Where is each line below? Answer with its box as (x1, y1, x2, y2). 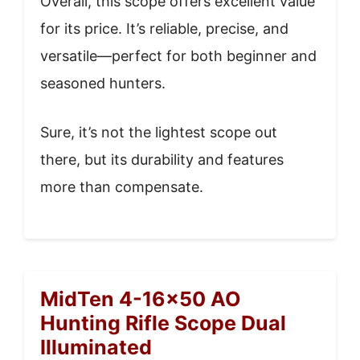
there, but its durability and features (40, 151, 284, 169)
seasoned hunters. (40, 75, 166, 92)
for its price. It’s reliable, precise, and (40, 20, 288, 38)
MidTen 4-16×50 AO (40, 287, 241, 312)
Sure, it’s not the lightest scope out (40, 124, 277, 141)
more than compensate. (40, 178, 203, 196)
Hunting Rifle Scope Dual (40, 311, 286, 336)
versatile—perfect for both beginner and (40, 47, 317, 65)
